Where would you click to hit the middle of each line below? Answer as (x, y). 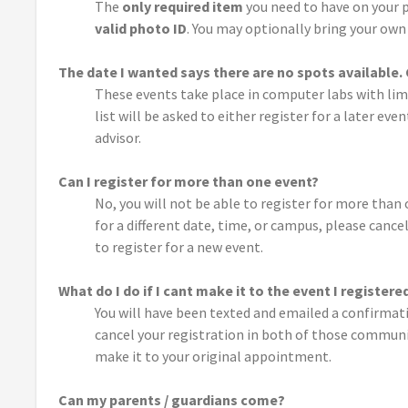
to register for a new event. (180, 247)
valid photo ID (141, 29)
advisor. (119, 138)
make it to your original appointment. (214, 357)
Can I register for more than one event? (189, 182)
